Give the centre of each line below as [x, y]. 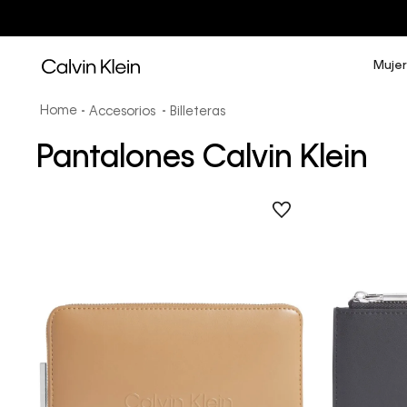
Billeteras [198, 112]
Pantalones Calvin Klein [203, 159]
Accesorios [123, 112]
